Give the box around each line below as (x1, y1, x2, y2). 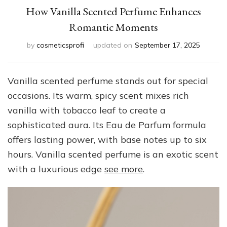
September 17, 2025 (135, 41, 200, 50)
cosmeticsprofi (36, 41, 84, 50)
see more (104, 163, 143, 175)
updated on (93, 41, 132, 50)
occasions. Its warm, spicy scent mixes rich (8, 90, 189, 101)
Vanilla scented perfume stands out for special (8, 75, 208, 87)
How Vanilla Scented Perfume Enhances (26, 4, 201, 19)
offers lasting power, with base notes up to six (8, 134, 207, 145)
